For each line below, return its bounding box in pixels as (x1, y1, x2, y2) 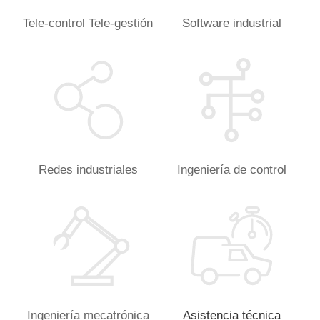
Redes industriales (38, 162, 138, 176)
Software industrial (182, 16, 282, 30)
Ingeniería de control (177, 162, 287, 176)
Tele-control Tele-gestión (23, 16, 154, 30)
